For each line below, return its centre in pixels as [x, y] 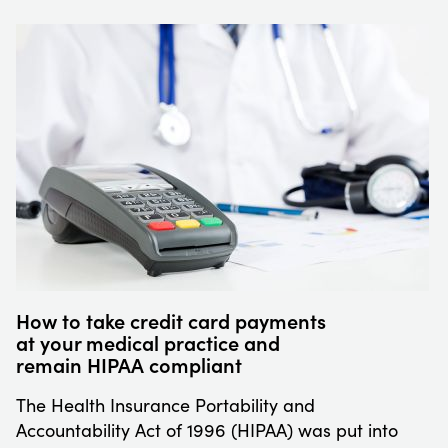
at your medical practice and [148, 341]
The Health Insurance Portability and [165, 404]
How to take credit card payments [171, 319]
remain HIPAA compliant [129, 363]
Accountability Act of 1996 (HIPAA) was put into [207, 429]
